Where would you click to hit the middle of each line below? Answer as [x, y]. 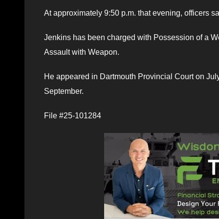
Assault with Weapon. [82, 52]
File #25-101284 [73, 115]
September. [64, 91]
